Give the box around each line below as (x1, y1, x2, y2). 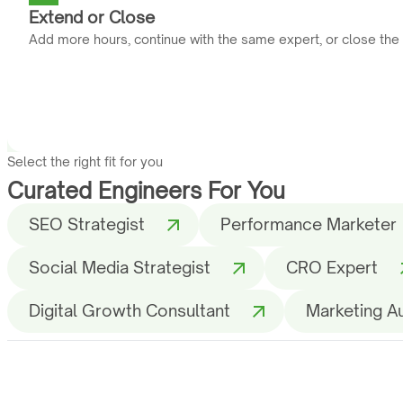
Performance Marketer (220, 214, 397, 235)
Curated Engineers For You (7, 176, 285, 204)
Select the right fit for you (7, 153, 163, 169)
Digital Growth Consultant (29, 300, 230, 321)
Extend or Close (29, 6, 155, 27)
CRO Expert (286, 257, 378, 278)
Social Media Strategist (29, 257, 210, 278)
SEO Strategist (29, 214, 145, 235)
